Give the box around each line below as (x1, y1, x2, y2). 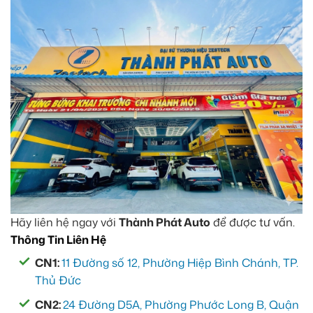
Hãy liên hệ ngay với (10, 214, 119, 231)
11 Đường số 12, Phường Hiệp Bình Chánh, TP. (61, 255, 298, 271)
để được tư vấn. (210, 214, 295, 231)
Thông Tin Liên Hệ (10, 232, 106, 248)
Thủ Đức (35, 272, 81, 289)
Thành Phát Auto (119, 214, 210, 231)
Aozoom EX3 (10, 22, 67, 35)
